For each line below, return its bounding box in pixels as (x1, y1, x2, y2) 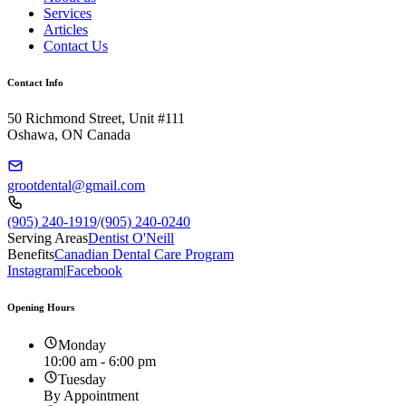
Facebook (66, 262, 122, 278)
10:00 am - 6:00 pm (43, 353, 156, 369)
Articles (43, 21, 88, 37)
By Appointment (43, 387, 139, 403)
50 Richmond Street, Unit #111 (7, 110, 185, 126)
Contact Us (43, 37, 108, 53)
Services (43, 5, 92, 21)
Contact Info (7, 76, 63, 88)
